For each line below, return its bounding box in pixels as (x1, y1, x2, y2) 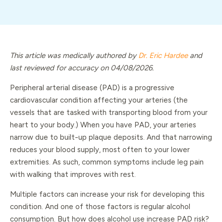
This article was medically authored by (10, 51, 138, 60)
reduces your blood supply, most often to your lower (10, 145, 190, 155)
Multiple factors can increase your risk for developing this (10, 190, 205, 199)
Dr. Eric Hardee (138, 51, 188, 60)
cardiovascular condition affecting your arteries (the (10, 96, 188, 105)
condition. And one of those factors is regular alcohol (10, 202, 190, 212)
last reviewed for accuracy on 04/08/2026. (10, 63, 154, 73)
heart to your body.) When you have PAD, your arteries (10, 120, 196, 130)
